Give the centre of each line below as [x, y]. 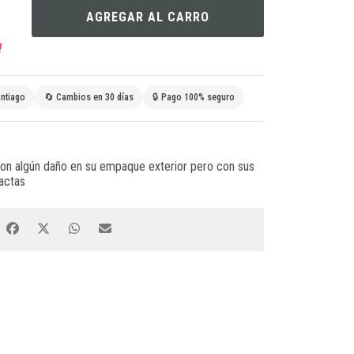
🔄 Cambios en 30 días [88, 98]
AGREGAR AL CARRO [147, 17]
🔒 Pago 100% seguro [193, 98]
